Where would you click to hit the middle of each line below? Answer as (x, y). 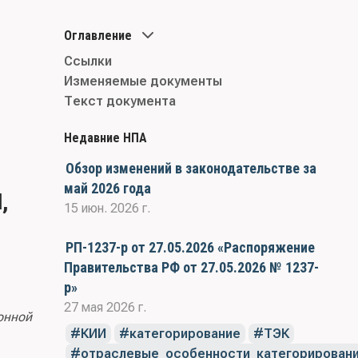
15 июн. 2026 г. (107, 208)
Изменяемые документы (143, 81)
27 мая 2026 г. (105, 307)
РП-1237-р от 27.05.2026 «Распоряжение (190, 247)
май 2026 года (107, 188)
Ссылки (88, 61)
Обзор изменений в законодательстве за (191, 168)
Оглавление (98, 35)
